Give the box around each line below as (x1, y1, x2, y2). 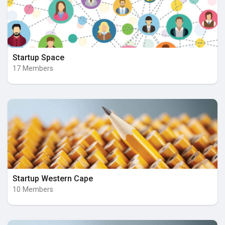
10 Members (13, 185, 53, 194)
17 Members (13, 64, 53, 73)
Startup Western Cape (13, 174, 93, 184)
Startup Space (13, 52, 64, 62)
